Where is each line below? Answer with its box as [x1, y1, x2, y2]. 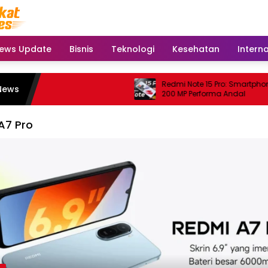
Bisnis [69, 42, 93, 55]
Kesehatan [172, 42, 220, 55]
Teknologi [111, 42, 154, 55]
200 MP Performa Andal [151, 89, 235, 99]
